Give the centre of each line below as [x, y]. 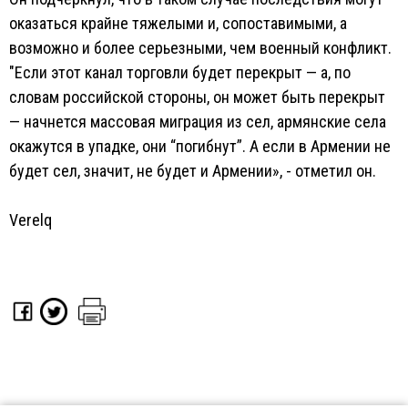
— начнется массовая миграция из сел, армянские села [198, 122]
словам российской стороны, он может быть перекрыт [197, 97]
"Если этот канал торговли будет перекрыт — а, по [180, 72]
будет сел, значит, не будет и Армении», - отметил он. [193, 171]
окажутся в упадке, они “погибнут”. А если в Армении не [200, 146]
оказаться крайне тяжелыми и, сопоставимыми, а [178, 23]
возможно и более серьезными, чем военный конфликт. [200, 48]
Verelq [31, 220]
